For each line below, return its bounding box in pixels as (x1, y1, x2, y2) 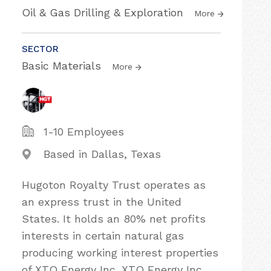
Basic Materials (22, 59, 105, 72)
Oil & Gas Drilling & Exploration (22, 6, 187, 19)
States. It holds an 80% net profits (22, 212, 206, 225)
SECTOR (22, 44, 59, 54)
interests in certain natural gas (22, 229, 184, 242)
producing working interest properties (22, 246, 218, 259)
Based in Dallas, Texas (44, 148, 161, 160)
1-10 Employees (44, 125, 124, 138)
